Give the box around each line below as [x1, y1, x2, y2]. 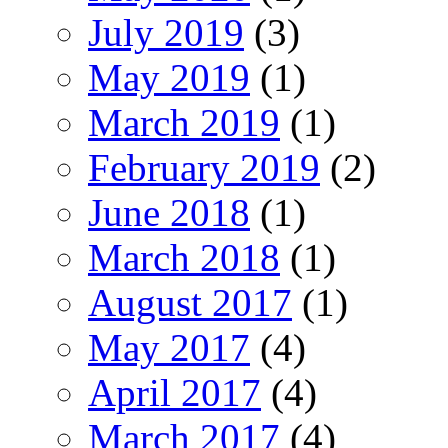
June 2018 [88, 190, 250, 234]
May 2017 [88, 325, 250, 369]
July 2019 [88, 10, 244, 54]
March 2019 [88, 100, 280, 144]
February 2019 [88, 145, 320, 189]
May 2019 [88, 55, 250, 99]
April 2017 [88, 370, 261, 414]
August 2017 [88, 280, 292, 324]
